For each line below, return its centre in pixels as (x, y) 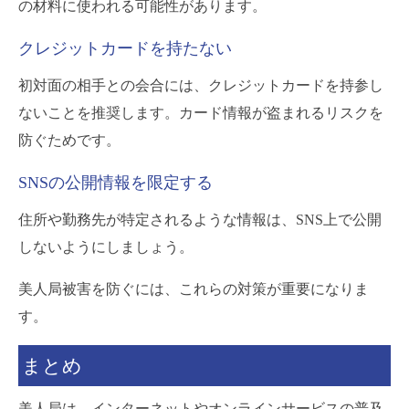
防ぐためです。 (69, 140)
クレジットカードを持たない (125, 48)
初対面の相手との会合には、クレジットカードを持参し (201, 85)
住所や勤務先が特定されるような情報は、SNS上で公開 (200, 219)
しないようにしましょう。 (106, 246)
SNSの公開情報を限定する (115, 182)
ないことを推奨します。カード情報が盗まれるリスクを (201, 112)
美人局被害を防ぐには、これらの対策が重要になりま (194, 288)
